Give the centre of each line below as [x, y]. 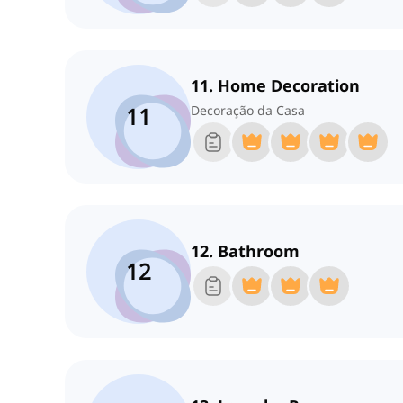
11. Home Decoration [275, 86]
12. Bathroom [245, 251]
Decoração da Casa [248, 111]
